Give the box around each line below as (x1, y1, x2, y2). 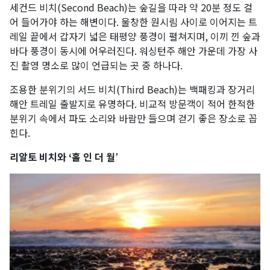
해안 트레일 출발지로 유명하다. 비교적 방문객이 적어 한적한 (10, 96, 255, 111)
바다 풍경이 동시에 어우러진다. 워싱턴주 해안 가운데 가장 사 (10, 43, 257, 58)
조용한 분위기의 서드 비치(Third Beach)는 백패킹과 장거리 (10, 81, 255, 96)
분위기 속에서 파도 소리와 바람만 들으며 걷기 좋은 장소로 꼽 (10, 110, 257, 125)
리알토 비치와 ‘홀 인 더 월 (10, 149, 115, 164)
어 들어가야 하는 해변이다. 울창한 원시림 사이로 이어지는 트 (10, 14, 257, 29)
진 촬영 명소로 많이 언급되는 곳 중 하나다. (10, 57, 183, 72)
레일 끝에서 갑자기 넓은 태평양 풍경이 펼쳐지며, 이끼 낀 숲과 (10, 28, 260, 43)
